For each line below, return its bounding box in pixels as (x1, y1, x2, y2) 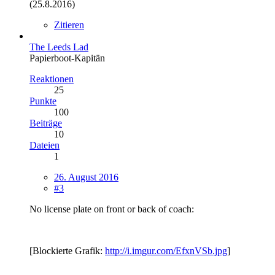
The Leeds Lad (29, 41, 88, 52)
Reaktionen (29, 73, 74, 84)
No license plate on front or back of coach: (29, 203, 194, 214)
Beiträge (29, 117, 62, 128)
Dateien (29, 139, 60, 150)
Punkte (29, 95, 56, 106)
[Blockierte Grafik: (29, 245, 105, 256)
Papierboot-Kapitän (29, 52, 105, 63)
